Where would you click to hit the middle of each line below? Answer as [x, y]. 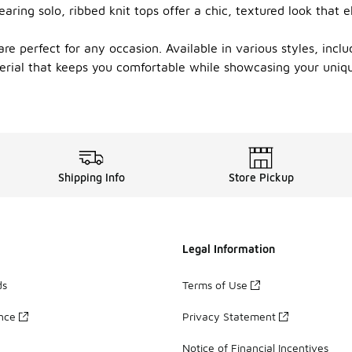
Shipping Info [91, 177]
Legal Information [229, 249]
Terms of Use [215, 284]
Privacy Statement [229, 316]
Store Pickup [261, 177]
